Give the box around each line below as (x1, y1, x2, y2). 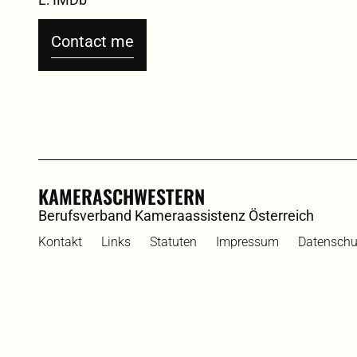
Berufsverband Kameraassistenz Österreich (38, 207, 320, 225)
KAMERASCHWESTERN (38, 182, 205, 211)
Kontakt (38, 234, 82, 250)
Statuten (150, 234, 197, 250)
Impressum (216, 234, 279, 250)
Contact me (51, 32, 134, 52)
